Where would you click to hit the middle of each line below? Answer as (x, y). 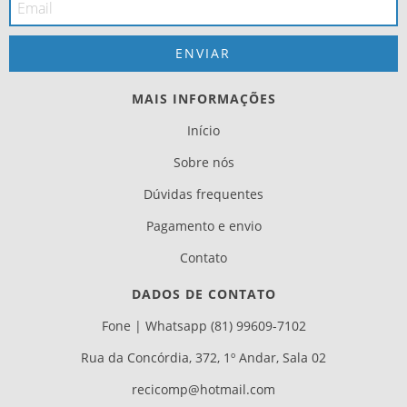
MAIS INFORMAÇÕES (203, 99)
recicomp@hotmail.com (203, 390)
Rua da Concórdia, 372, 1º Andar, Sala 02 (203, 358)
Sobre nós (203, 163)
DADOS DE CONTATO (203, 294)
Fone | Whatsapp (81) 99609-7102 (203, 326)
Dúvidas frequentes (203, 194)
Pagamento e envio (203, 226)
